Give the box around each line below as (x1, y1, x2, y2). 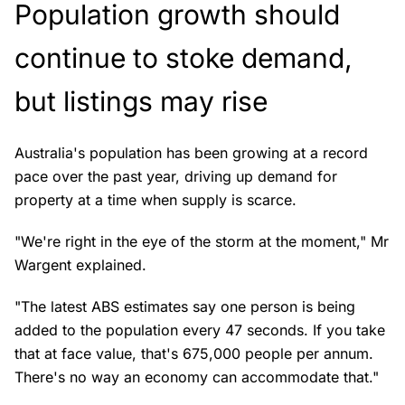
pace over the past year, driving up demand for (14, 167, 337, 185)
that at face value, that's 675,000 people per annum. (14, 344, 373, 363)
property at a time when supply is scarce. (14, 191, 301, 209)
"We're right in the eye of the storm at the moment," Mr (14, 232, 389, 250)
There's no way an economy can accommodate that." (14, 368, 379, 386)
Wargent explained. (14, 256, 151, 274)
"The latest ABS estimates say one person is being (14, 297, 355, 316)
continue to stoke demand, (14, 42, 353, 74)
